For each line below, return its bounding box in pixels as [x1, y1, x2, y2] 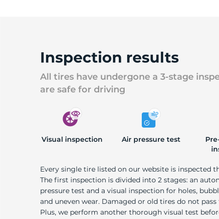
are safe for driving [40, 84, 125, 95]
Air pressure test [122, 135, 181, 144]
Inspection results [40, 48, 179, 66]
